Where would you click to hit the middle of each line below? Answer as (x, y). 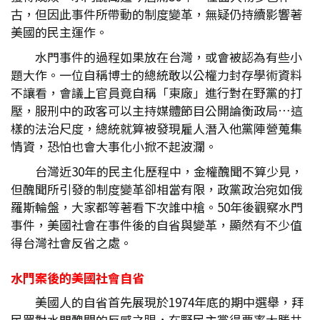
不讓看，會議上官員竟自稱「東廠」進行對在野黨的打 (156, 92)
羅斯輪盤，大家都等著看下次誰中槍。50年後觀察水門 (157, 207)
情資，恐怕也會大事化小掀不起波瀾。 (114, 146)
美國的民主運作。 (59, 32)
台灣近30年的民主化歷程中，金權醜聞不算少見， (169, 171)
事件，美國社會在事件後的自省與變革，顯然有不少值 (156, 225)
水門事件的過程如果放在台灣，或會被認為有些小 (169, 57)
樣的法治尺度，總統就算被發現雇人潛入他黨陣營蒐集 (156, 128)
